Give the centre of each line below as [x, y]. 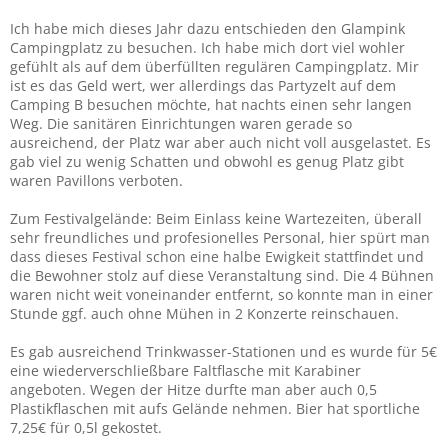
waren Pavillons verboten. [96, 180]
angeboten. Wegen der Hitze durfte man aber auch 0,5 [193, 389]
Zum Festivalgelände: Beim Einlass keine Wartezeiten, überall [216, 218]
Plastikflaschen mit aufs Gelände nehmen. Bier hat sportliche [215, 408]
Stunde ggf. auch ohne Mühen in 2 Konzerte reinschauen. [204, 313]
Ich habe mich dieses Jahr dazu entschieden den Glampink [207, 28]
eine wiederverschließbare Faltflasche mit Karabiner [185, 370]
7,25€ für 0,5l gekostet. [86, 427]
